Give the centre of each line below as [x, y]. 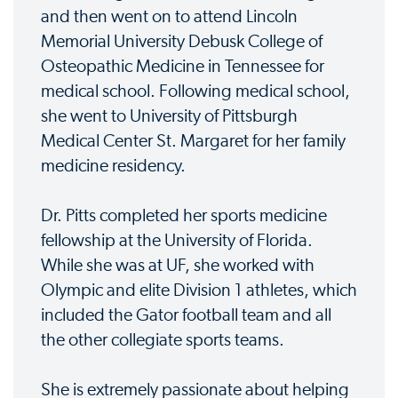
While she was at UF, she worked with [178, 266]
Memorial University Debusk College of [182, 42]
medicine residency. [113, 167]
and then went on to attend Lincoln [169, 17]
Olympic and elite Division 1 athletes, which [199, 291]
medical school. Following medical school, [195, 92]
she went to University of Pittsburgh [169, 117]
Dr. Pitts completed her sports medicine [184, 216]
